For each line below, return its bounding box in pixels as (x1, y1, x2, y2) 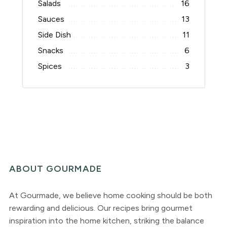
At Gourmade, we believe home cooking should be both (9, 190, 212, 200)
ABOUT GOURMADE (9, 163, 102, 174)
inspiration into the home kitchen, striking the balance (9, 215, 204, 225)
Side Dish (37, 29, 71, 40)
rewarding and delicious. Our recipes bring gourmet (9, 203, 193, 213)
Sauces (37, 14, 64, 24)
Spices (37, 61, 62, 71)
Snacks (37, 45, 63, 55)
